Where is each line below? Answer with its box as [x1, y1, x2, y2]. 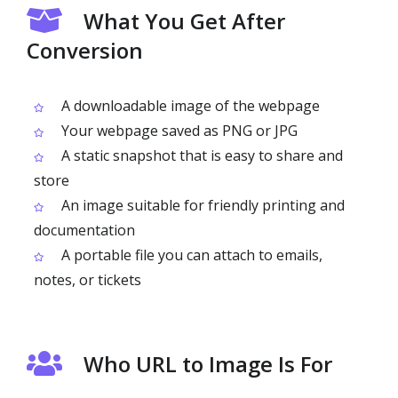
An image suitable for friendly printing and [58, 195, 345, 215]
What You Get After [84, 5, 285, 36]
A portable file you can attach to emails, [58, 244, 322, 265]
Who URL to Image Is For [84, 348, 332, 378]
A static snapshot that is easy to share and [58, 145, 343, 165]
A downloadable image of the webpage [58, 95, 320, 115]
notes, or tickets [34, 269, 141, 290]
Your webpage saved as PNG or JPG [58, 120, 298, 140]
